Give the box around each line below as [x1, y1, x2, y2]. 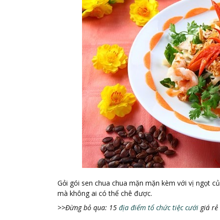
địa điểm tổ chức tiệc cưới [119, 202, 200, 212]
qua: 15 [91, 202, 119, 212]
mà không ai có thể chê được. [57, 188, 152, 198]
